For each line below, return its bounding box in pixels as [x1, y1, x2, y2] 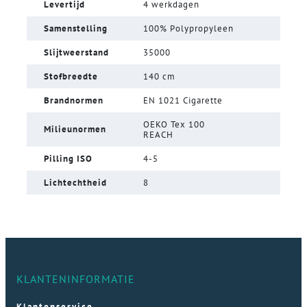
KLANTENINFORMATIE [16, 271, 135, 286]
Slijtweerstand [44, 46, 109, 58]
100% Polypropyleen [143, 22, 234, 34]
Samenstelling [44, 22, 108, 34]
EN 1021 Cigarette [143, 94, 223, 106]
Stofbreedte [44, 70, 98, 82]
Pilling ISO [44, 152, 93, 164]
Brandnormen [44, 94, 103, 106]
